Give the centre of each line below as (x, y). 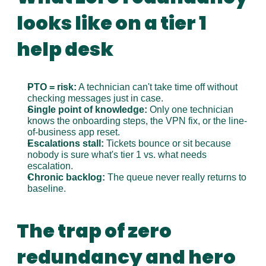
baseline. (46, 189)
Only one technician (190, 110)
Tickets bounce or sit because (167, 143)
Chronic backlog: (66, 177)
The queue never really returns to (175, 177)
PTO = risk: (52, 87)
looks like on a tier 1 (111, 23)
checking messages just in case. (95, 98)
